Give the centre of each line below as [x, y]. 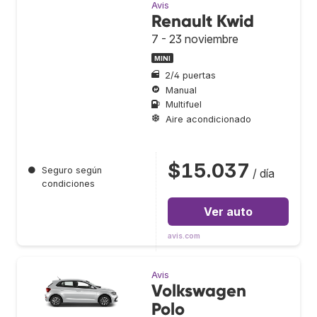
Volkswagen [199, 291]
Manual [181, 90]
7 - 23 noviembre [195, 39]
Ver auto [228, 212]
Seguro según [72, 171]
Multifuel [184, 105]
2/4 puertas [190, 76]
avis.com [184, 236]
